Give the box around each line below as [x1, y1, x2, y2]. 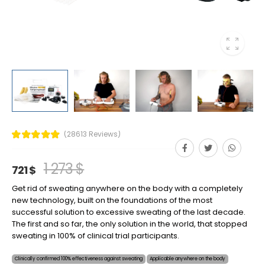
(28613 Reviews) [63, 128, 121, 139]
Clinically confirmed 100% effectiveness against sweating [15, 255, 143, 262]
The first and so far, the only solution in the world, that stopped [12, 218, 247, 230]
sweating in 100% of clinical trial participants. [12, 230, 179, 241]
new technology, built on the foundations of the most [12, 194, 212, 206]
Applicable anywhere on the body [150, 255, 225, 262]
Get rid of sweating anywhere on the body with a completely [12, 182, 243, 194]
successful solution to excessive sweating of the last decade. [12, 206, 245, 218]
